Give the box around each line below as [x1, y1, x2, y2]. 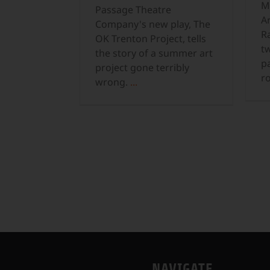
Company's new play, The [95, 17, 210, 31]
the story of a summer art [95, 46, 213, 60]
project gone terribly [95, 61, 189, 75]
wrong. [95, 75, 130, 89]
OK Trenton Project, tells [95, 32, 206, 46]
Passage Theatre [95, 3, 171, 17]
